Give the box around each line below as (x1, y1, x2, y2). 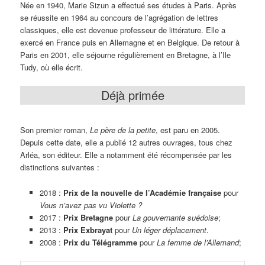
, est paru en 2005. (156, 124, 221, 136)
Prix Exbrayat (63, 224, 112, 235)
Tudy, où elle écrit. (20, 61, 83, 73)
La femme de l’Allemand (156, 236, 239, 248)
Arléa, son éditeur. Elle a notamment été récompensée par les (20, 149, 232, 161)
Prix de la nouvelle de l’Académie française (60, 186, 221, 198)
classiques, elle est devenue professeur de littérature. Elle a (20, 24, 226, 35)
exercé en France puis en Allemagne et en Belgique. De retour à (20, 36, 240, 48)
